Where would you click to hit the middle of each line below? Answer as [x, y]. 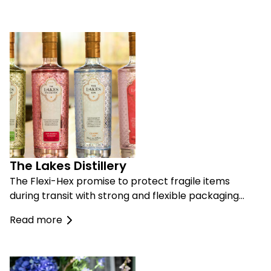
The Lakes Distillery [68, 166]
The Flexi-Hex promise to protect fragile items [120, 181]
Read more [36, 220]
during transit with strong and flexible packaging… [127, 196]
